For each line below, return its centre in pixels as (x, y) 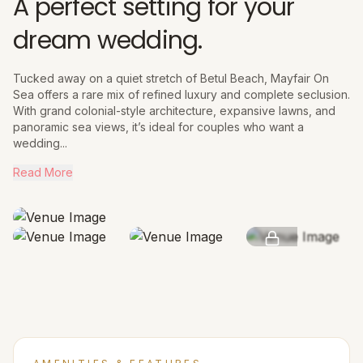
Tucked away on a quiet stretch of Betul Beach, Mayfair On (171, 78)
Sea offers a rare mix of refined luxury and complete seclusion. (181, 94)
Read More (43, 172)
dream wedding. (108, 41)
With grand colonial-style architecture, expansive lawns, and (174, 111)
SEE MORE (272, 252)
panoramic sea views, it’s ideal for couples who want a (158, 127)
